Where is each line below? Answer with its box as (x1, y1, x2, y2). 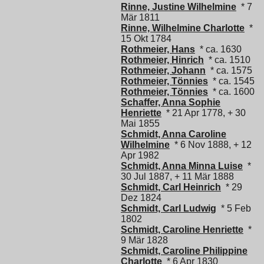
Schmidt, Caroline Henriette (121, 225, 243, 235)
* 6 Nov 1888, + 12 (170, 140, 252, 150)
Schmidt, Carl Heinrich (121, 182, 221, 193)
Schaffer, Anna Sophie (121, 97, 220, 108)
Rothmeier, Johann (121, 65, 206, 76)
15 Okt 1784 (121, 34, 171, 44)
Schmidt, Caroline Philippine (121, 246, 247, 256)
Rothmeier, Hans (121, 44, 195, 55)
